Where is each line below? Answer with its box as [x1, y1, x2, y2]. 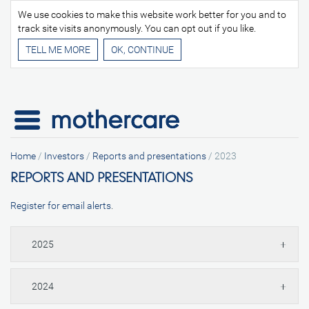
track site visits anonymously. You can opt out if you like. [18, 23, 256, 34]
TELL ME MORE [26, 44, 90, 55]
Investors [44, 150, 84, 161]
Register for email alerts [10, 200, 111, 211]
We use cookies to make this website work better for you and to [18, 9, 286, 20]
